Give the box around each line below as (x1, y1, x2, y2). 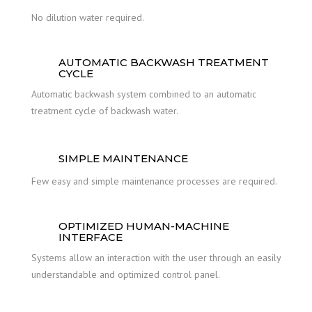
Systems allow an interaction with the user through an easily (31, 251, 281, 264)
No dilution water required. (31, 11, 144, 24)
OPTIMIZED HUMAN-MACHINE (58, 219, 229, 233)
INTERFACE (58, 231, 123, 244)
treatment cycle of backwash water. (31, 104, 178, 117)
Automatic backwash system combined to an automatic (31, 88, 256, 100)
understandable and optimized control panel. (31, 268, 220, 281)
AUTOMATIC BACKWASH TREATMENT (58, 56, 269, 69)
